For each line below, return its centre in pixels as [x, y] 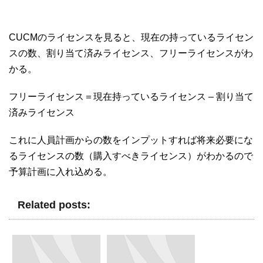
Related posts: [54, 205]
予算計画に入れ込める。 [60, 171]
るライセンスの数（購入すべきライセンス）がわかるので [131, 156]
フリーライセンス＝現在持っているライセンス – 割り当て [131, 96]
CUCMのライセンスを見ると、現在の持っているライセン [131, 37]
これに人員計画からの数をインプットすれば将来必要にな [131, 140]
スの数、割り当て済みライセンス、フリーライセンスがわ [131, 53]
